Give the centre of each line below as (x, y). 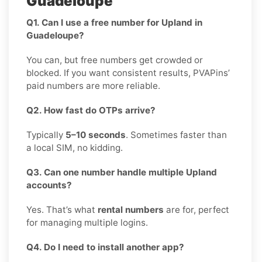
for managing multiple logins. (87, 222)
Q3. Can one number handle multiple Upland (122, 172)
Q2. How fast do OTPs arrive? (91, 110)
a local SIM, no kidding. (75, 147)
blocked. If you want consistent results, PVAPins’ (128, 73)
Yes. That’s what (62, 209)
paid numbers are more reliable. (93, 85)
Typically (46, 135)
